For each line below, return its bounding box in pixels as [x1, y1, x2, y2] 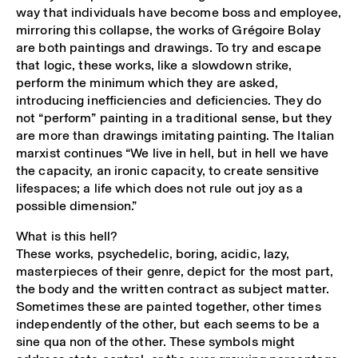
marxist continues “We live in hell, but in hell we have [16, 142, 329, 163]
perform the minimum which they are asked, [16, 72, 278, 93]
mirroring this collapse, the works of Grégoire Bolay [16, 19, 321, 40]
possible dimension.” [16, 195, 137, 216]
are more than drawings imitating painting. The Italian [16, 125, 335, 145]
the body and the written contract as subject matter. [16, 279, 330, 300]
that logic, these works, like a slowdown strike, [16, 54, 292, 75]
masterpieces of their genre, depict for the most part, [16, 261, 334, 282]
